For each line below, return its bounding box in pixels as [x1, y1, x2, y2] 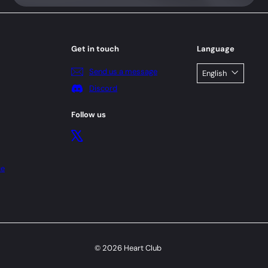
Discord [89, 83, 117, 94]
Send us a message [89, 66, 157, 77]
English [202, 68, 227, 78]
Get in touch [71, 43, 119, 54]
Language [197, 43, 234, 54]
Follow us [71, 109, 106, 120]
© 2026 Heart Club [95, 242, 162, 253]
